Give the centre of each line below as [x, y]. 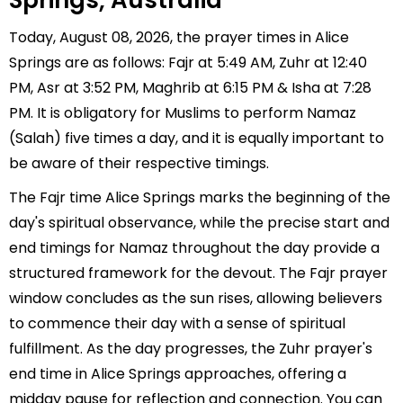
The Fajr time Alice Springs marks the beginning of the [200, 197]
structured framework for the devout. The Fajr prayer [198, 273]
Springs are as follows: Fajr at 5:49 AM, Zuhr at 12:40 [188, 63]
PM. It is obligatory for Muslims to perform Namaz [183, 113]
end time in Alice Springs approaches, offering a [178, 374]
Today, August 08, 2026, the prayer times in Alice [179, 37]
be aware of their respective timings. [139, 163]
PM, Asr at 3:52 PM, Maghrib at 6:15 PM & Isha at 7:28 [190, 88]
